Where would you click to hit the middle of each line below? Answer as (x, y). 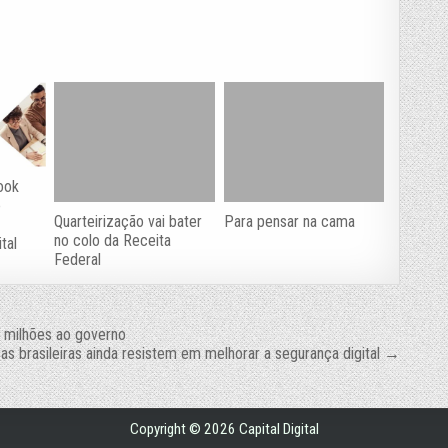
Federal (78, 259)
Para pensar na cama (289, 221)
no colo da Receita (113, 240)
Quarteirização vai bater (128, 221)
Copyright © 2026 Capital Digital (224, 428)
